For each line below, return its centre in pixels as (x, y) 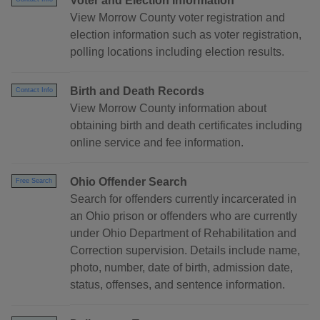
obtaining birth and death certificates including (186, 126)
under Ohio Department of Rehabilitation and (183, 234)
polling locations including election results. (177, 52)
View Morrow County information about (168, 109)
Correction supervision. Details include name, (185, 251)
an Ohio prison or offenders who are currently (184, 216)
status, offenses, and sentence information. (177, 285)
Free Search (34, 181)
